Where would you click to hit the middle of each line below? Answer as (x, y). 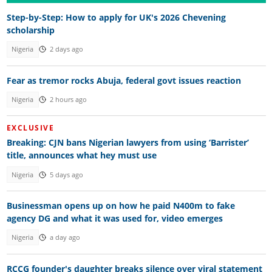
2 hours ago (68, 100)
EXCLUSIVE (30, 127)
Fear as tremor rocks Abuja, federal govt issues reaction (124, 80)
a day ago (65, 238)
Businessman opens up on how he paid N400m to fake (121, 206)
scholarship (30, 30)
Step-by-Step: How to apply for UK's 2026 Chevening (116, 18)
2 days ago (66, 49)
